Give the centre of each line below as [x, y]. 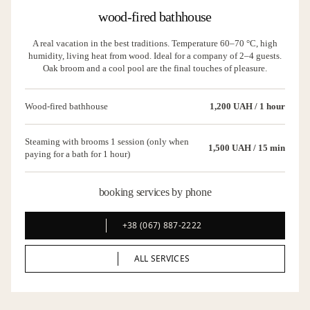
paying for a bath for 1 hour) [77, 154]
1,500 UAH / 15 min [247, 148]
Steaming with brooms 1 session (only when [107, 142]
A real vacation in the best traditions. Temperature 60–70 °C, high [155, 43]
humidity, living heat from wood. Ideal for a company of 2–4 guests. [155, 56]
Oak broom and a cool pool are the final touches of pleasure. [155, 68]
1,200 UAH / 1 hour [247, 106]
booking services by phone [155, 192]
